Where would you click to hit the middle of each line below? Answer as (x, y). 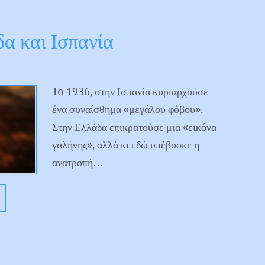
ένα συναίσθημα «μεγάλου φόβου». (127, 109)
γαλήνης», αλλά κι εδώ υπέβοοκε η (126, 145)
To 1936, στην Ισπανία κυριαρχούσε (130, 91)
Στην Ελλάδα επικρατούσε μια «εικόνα (134, 127)
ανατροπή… (78, 162)
